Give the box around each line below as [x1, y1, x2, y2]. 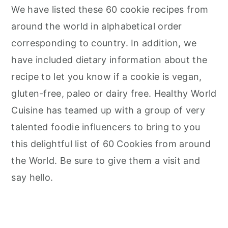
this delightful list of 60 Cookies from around [11, 138, 211, 149]
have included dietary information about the [11, 54, 208, 65]
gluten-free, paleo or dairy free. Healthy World [11, 88, 217, 99]
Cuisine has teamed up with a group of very [11, 104, 205, 116]
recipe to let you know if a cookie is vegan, [11, 71, 202, 82]
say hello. [11, 172, 53, 183]
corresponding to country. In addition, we [11, 37, 197, 48]
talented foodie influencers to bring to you [11, 121, 201, 132]
